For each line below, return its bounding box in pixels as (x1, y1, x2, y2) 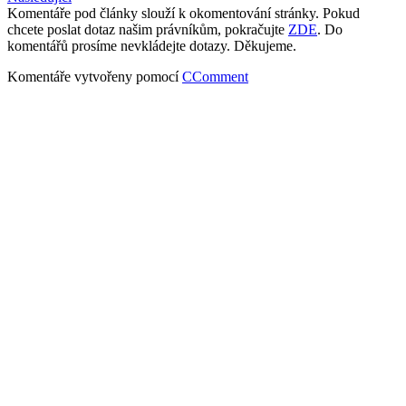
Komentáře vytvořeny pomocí (7, 68, 182, 84)
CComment (182, 68, 248, 84)
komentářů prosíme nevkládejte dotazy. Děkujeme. (7, 37, 296, 53)
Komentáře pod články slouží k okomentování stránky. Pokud (7, 5, 360, 21)
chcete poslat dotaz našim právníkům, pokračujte (7, 21, 288, 37)
